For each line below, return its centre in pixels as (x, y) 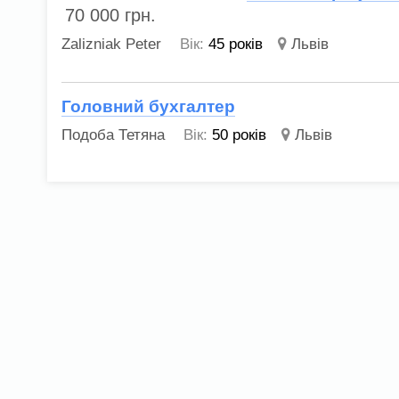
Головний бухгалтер (149, 107)
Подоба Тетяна (114, 135)
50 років (240, 135)
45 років (236, 44)
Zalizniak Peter (112, 44)
